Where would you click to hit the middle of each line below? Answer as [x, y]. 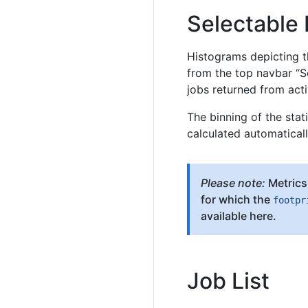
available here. [239, 216]
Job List [228, 280]
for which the [237, 199]
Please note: [233, 183]
